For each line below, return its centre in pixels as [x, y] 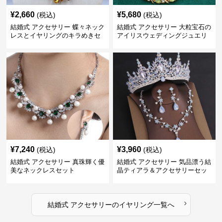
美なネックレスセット [43, 170]
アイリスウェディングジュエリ [162, 35]
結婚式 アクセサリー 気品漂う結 [164, 162]
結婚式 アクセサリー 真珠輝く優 [58, 162]
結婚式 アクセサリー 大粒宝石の [164, 27]
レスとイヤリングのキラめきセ [56, 35]
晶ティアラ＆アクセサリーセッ [162, 170]
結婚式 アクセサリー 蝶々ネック [58, 27]
